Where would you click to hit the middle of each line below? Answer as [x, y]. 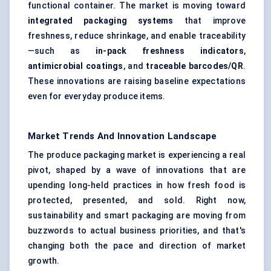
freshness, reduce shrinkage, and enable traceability [137, 36]
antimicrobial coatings [76, 66]
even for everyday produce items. [97, 96]
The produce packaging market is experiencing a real [137, 155]
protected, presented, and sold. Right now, [137, 201]
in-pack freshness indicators [170, 51]
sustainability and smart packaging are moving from [137, 216]
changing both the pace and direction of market [137, 246]
